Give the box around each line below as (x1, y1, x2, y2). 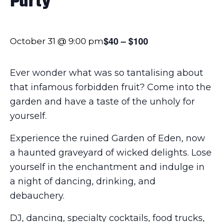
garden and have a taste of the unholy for (10, 96, 195, 107)
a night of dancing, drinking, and (10, 175, 156, 187)
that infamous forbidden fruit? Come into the (10, 81, 211, 93)
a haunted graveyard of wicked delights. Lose (10, 147, 212, 158)
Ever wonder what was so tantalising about (10, 67, 203, 78)
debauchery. (10, 190, 64, 201)
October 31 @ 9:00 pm (10, 36, 104, 46)
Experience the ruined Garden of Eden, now (10, 132, 205, 144)
